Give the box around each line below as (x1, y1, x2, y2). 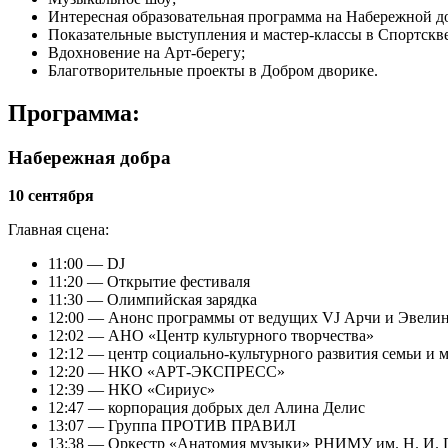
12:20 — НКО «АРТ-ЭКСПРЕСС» (48, 363, 285, 381)
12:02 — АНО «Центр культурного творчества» (48, 327, 374, 345)
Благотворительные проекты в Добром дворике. (48, 61, 378, 79)
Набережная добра (8, 146, 171, 168)
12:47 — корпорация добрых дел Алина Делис (48, 399, 365, 417)
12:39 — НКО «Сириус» (48, 381, 215, 399)
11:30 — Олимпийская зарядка (48, 291, 257, 309)
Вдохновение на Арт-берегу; (48, 43, 245, 61)
